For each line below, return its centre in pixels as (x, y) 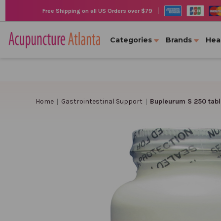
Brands (179, 40)
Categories (131, 40)
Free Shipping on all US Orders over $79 (97, 11)
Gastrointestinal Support (102, 101)
